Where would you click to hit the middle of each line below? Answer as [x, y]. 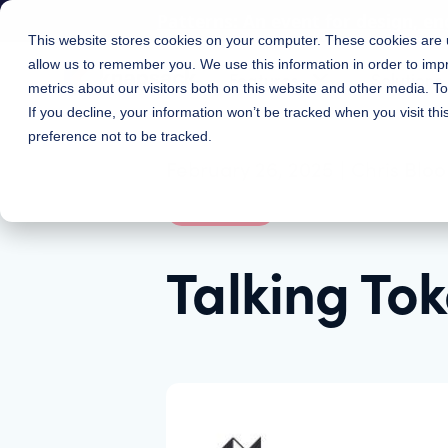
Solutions [407, 78]
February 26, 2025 [250, 169]
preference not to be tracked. [120, 136]
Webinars [221, 207]
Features [263, 78]
